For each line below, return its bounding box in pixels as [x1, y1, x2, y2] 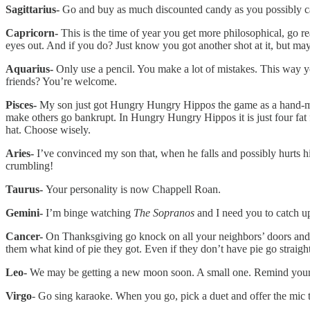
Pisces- [6, 98, 37, 111]
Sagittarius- [6, 3, 62, 15]
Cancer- [6, 230, 43, 242]
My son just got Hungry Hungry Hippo [37, 98, 211, 111]
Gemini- [6, 206, 43, 219]
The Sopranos [134, 206, 194, 219]
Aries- [6, 147, 34, 159]
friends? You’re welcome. [6, 75, 117, 87]
